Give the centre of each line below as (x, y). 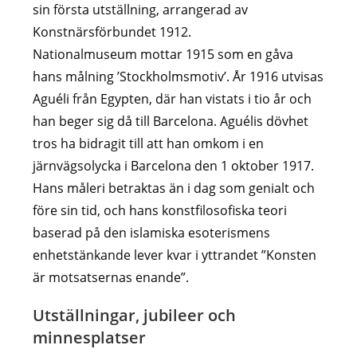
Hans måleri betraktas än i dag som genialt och (174, 188)
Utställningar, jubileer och (135, 315)
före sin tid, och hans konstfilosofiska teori (160, 210)
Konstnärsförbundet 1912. (112, 31)
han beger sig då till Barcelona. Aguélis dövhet (171, 121)
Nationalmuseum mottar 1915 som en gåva (163, 54)
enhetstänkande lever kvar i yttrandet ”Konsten (175, 255)
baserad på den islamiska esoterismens (152, 232)
